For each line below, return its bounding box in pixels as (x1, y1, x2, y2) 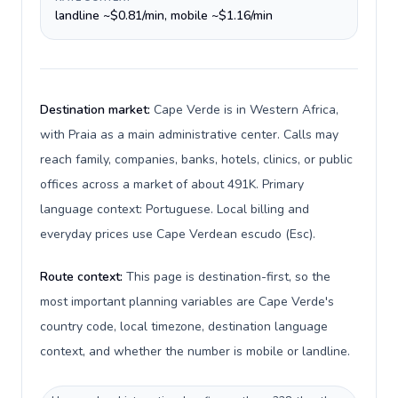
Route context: (40, 268, 126, 285)
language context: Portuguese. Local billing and (40, 201, 309, 218)
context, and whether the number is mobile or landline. (40, 343, 350, 360)
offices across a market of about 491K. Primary (40, 176, 304, 193)
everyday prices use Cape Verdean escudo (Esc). (40, 226, 315, 243)
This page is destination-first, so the (126, 268, 330, 285)
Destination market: (40, 101, 154, 118)
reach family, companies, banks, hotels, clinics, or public (40, 151, 353, 168)
